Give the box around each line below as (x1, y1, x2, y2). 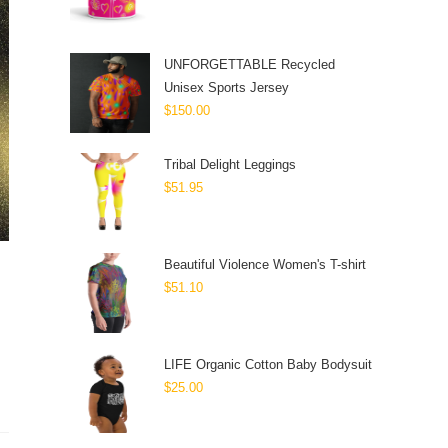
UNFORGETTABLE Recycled (164, 57, 335, 72)
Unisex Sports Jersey (164, 80, 289, 95)
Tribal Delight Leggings (164, 157, 296, 172)
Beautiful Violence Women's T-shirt (164, 257, 366, 272)
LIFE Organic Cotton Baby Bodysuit (164, 357, 372, 372)
